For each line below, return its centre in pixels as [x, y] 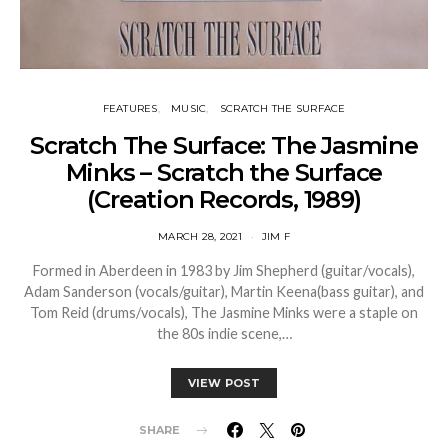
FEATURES [130, 109]
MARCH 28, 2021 [200, 237]
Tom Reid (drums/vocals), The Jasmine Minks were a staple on [224, 313]
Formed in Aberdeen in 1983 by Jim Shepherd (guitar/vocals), [224, 271]
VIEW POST [224, 383]
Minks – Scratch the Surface [224, 173]
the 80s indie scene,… [224, 334]
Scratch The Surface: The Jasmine [224, 146]
